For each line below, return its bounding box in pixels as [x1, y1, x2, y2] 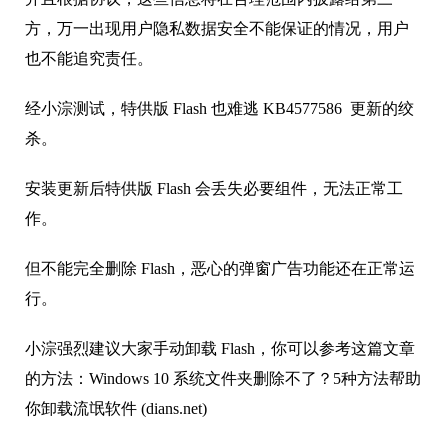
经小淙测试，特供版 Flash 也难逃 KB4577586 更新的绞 [25, 100, 414, 118]
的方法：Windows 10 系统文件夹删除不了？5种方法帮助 [25, 370, 421, 388]
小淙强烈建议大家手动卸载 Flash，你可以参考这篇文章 [25, 340, 415, 358]
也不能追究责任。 [25, 50, 153, 68]
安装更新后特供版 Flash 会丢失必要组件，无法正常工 [25, 180, 403, 198]
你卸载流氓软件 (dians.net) [25, 400, 207, 418]
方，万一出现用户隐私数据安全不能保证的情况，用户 [25, 20, 409, 38]
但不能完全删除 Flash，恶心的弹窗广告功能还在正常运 [25, 260, 415, 278]
